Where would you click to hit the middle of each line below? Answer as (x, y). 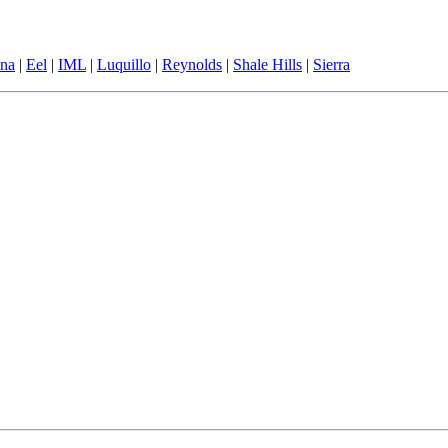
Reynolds (192, 65)
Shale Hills (267, 65)
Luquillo (124, 65)
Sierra (331, 65)
